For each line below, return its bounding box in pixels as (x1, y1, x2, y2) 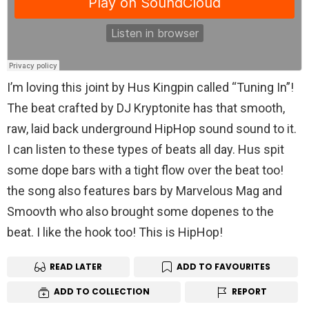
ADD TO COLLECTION (53, 286, 150, 298)
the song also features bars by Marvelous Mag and (7, 183, 282, 198)
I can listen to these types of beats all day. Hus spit (7, 141, 284, 157)
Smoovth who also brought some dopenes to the (7, 203, 274, 219)
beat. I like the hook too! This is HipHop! (7, 224, 223, 239)
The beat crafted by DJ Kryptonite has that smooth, (7, 100, 285, 115)
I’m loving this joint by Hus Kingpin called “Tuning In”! (7, 79, 294, 94)
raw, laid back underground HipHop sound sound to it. (7, 121, 297, 136)
